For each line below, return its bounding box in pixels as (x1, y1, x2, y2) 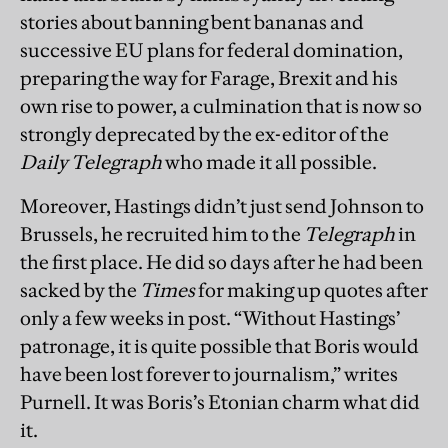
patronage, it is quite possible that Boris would (20, 333, 419, 358)
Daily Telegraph (20, 149, 162, 174)
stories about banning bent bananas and (20, 9, 364, 34)
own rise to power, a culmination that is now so (20, 93, 422, 118)
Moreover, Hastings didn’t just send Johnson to (20, 193, 424, 218)
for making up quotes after (195, 277, 428, 302)
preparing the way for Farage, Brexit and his (20, 65, 398, 90)
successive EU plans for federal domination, (20, 37, 403, 62)
